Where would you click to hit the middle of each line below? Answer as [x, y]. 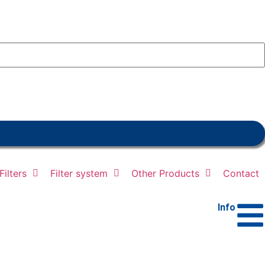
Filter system [79, 173]
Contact [241, 173]
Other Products [165, 173]
